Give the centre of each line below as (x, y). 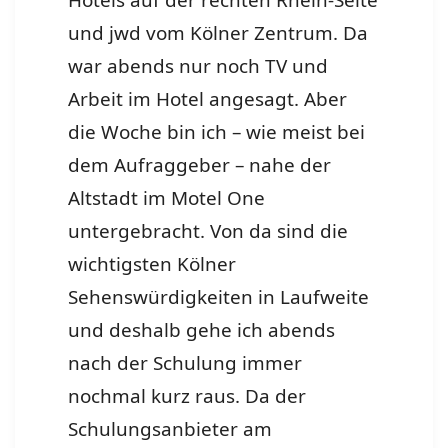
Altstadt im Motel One (167, 198)
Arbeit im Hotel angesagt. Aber (208, 99)
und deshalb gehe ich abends (202, 330)
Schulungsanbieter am (170, 429)
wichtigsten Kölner (152, 264)
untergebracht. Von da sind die (208, 231)
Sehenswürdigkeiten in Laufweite (219, 297)
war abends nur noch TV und (198, 66)
